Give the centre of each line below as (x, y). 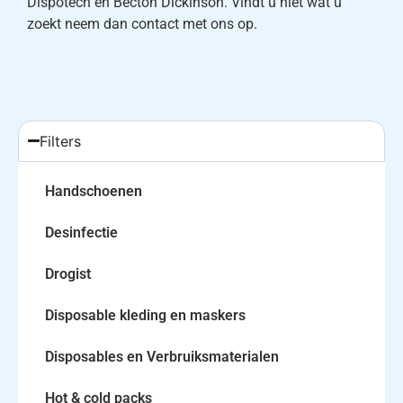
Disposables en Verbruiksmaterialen (162, 356)
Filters (61, 141)
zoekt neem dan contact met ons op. (142, 24)
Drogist (68, 273)
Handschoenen (94, 191)
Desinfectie (81, 232)
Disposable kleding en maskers (145, 315)
